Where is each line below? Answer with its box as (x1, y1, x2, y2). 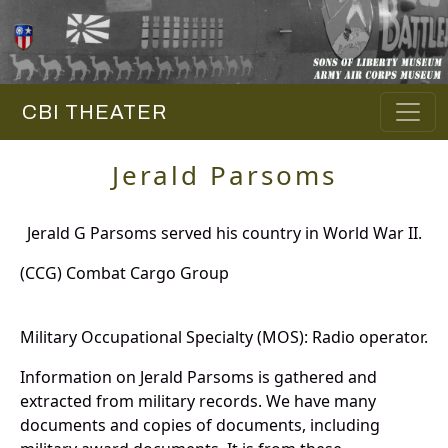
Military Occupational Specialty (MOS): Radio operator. (20, 326, 428, 349)
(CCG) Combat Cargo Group (20, 262, 229, 285)
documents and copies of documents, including (20, 414, 380, 437)
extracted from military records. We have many (20, 390, 376, 413)
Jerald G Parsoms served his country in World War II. (26, 222, 422, 245)
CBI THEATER (12, 101, 167, 124)
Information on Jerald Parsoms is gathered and (20, 366, 377, 389)
